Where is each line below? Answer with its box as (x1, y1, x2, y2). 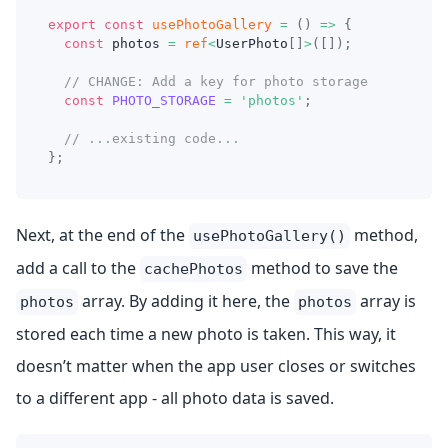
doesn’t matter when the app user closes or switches (16, 355, 416, 377)
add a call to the (16, 257, 140, 279)
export (48, 17, 96, 32)
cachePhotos (144, 260, 243, 278)
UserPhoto (216, 36, 288, 51)
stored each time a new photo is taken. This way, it (16, 323, 396, 345)
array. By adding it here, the (78, 290, 294, 312)
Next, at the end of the (16, 224, 189, 246)
